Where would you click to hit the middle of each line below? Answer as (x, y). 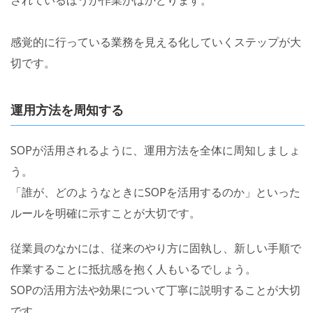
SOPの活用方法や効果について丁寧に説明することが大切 (155, 290)
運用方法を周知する (67, 109)
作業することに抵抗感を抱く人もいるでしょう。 (133, 269)
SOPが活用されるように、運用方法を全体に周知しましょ (155, 150)
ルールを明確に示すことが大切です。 (105, 213)
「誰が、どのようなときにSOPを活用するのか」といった (155, 192)
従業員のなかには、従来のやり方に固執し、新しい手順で (156, 248)
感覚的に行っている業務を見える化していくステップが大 (156, 42)
